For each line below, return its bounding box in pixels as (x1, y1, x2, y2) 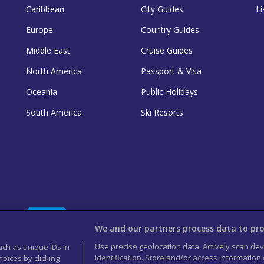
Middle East (26, 44, 70, 56)
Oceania (26, 85, 57, 97)
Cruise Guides (141, 44, 193, 56)
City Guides (141, 3, 183, 15)
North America (26, 65, 82, 77)
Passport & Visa (141, 65, 202, 77)
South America (26, 106, 82, 118)
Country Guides (141, 24, 199, 35)
